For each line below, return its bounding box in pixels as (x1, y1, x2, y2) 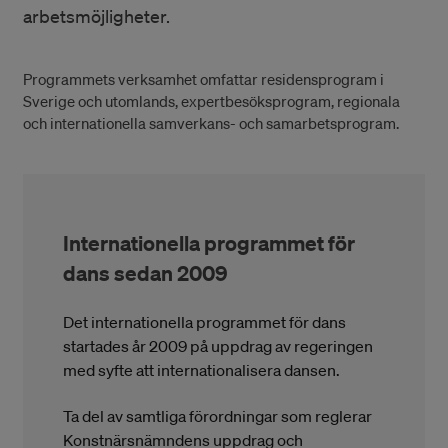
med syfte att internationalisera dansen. (63, 359, 341, 380)
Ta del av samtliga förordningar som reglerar (63, 405, 373, 426)
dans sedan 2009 (63, 259, 229, 286)
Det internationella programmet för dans (63, 311, 347, 332)
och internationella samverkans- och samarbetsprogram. (23, 112, 399, 133)
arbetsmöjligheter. (23, 4, 170, 27)
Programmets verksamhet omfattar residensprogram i (23, 68, 384, 89)
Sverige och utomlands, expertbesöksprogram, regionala (23, 90, 400, 111)
